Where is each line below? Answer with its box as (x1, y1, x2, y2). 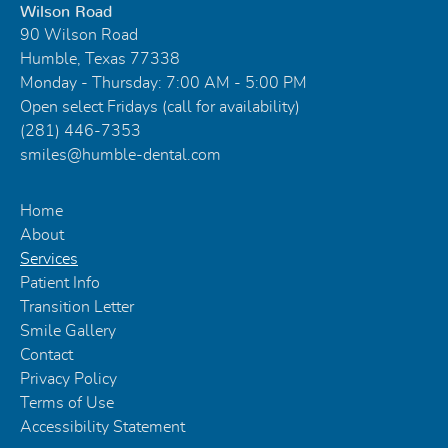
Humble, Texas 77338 (20, 51, 180, 68)
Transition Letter (20, 299, 134, 316)
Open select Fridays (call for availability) (20, 99, 300, 116)
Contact (20, 347, 73, 364)
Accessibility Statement (20, 419, 185, 436)
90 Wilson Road (20, 27, 138, 44)
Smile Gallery (20, 323, 116, 340)
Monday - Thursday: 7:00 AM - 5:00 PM (20, 75, 307, 92)
